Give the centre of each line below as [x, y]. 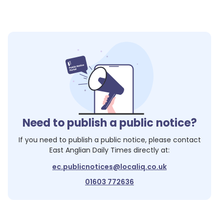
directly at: [151, 150]
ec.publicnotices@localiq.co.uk [109, 167]
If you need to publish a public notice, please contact [109, 140]
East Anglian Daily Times [90, 150]
